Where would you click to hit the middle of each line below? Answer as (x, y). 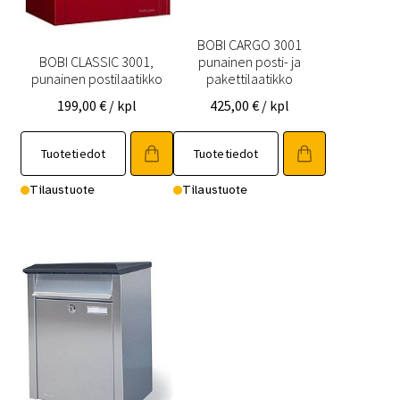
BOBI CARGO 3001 (250, 44)
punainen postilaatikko (96, 78)
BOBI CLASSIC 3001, (97, 61)
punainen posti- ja (250, 61)
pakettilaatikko (250, 78)
